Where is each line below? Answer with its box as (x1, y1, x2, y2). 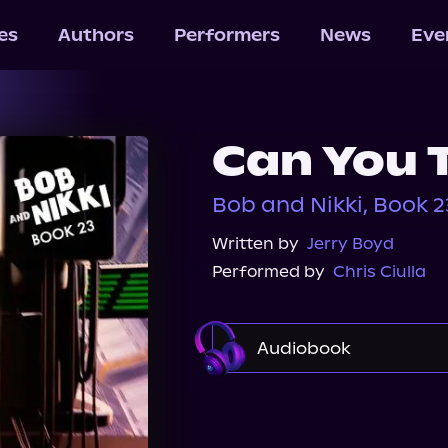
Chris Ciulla (333, 262, 426, 281)
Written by (212, 234, 299, 253)
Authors (57, 25, 134, 45)
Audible (250, 394, 312, 413)
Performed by (212, 262, 325, 281)
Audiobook (257, 338, 351, 358)
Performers (173, 25, 280, 45)
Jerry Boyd (307, 234, 394, 253)
